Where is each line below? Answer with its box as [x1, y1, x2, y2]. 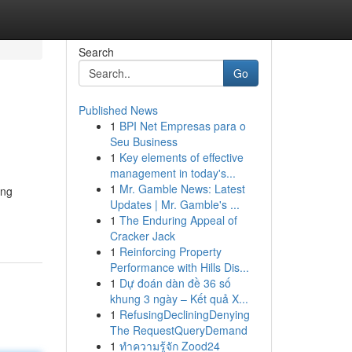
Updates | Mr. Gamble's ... [109, 196, 240, 212]
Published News [78, 102, 158, 118]
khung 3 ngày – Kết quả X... [109, 291, 248, 306]
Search [78, 44, 114, 60]
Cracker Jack [109, 228, 175, 244]
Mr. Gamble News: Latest [119, 181, 245, 196]
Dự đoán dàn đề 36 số [119, 275, 231, 291]
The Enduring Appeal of [119, 212, 237, 228]
